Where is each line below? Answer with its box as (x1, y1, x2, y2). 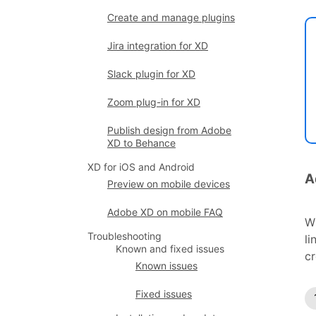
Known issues (135, 260, 197, 272)
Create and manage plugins (107, 11, 235, 23)
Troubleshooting (87, 230, 162, 242)
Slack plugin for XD (107, 68, 195, 80)
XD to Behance (107, 137, 176, 149)
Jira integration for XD (107, 39, 208, 51)
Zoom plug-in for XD (107, 96, 200, 108)
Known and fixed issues (116, 243, 224, 255)
